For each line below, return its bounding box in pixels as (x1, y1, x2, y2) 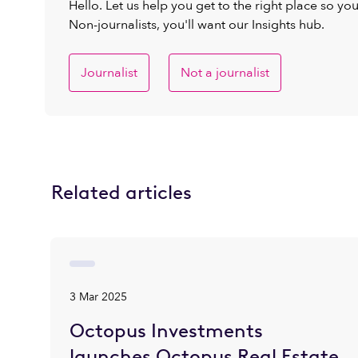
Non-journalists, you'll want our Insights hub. (69, 16, 324, 34)
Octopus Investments (70, 319, 264, 342)
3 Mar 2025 (70, 289, 128, 304)
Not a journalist (181, 64, 269, 82)
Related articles (51, 181, 192, 204)
